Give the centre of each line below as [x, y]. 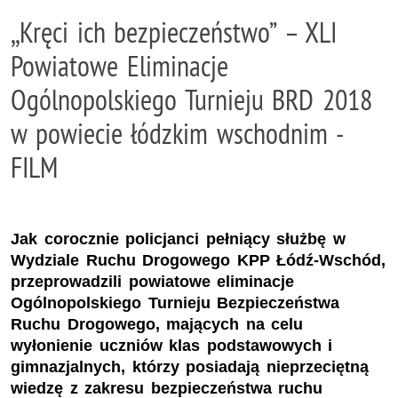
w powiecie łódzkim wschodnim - [177, 133]
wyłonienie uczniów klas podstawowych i [172, 345]
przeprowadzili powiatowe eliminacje [153, 281]
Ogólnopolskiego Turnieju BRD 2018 [191, 99]
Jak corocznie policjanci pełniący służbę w [178, 239]
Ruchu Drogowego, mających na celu [157, 324]
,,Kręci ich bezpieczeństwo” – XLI [174, 32]
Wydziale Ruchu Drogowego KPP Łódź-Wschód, [199, 260]
